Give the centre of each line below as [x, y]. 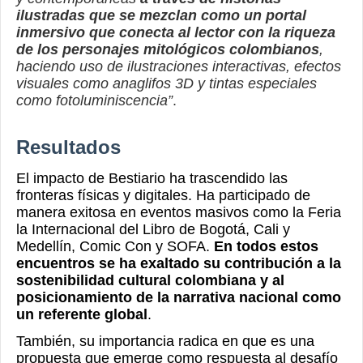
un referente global [82, 315]
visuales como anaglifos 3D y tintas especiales [167, 84]
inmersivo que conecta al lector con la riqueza [176, 33]
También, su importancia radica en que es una [165, 342]
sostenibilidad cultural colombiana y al [150, 281]
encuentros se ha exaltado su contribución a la [179, 264]
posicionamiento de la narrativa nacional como [179, 298]
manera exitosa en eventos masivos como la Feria [179, 213]
